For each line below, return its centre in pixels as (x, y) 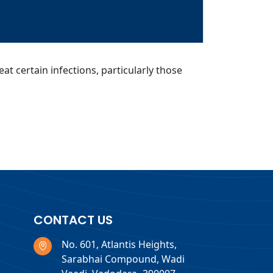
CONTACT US (73, 220)
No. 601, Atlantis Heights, (119, 244)
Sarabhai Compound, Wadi (123, 259)
